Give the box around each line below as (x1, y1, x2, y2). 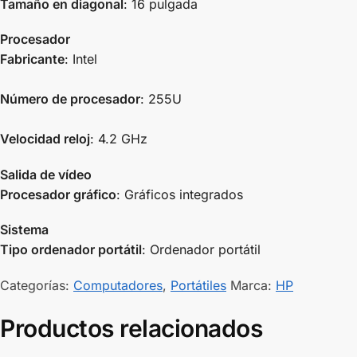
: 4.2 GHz (90, 131, 147, 147)
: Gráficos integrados (116, 186, 243, 202)
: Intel (65, 51, 97, 68)
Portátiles (171, 277, 226, 293)
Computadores (73, 277, 163, 293)
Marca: (230, 277, 276, 293)
